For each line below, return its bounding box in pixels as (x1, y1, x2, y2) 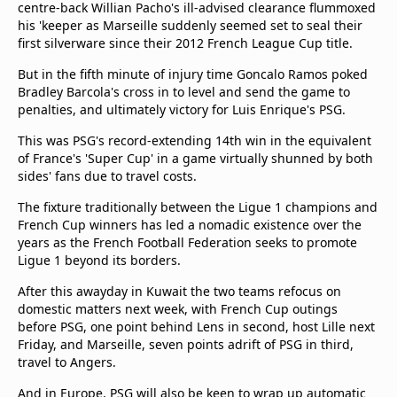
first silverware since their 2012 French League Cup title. (18, 35, 353, 51)
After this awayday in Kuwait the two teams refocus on (18, 283, 341, 300)
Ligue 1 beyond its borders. (18, 252, 181, 269)
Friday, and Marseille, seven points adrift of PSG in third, (18, 336, 354, 353)
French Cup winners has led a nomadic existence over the (18, 216, 362, 233)
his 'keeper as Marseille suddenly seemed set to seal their (18, 17, 362, 34)
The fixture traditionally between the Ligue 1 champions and (18, 198, 378, 215)
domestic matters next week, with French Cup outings (18, 300, 338, 317)
